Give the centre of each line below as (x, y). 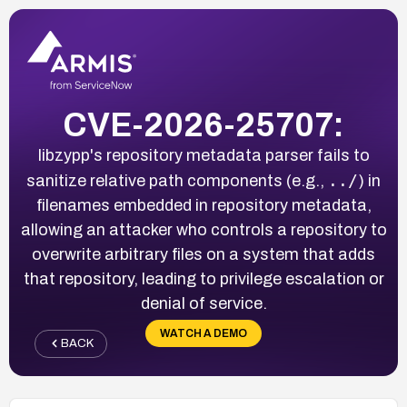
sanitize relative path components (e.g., (177, 180)
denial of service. (203, 303)
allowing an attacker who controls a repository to (203, 229)
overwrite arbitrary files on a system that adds (203, 254)
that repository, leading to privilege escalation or (203, 278)
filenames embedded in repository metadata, (203, 205)
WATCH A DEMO (203, 333)
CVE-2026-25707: (203, 125)
